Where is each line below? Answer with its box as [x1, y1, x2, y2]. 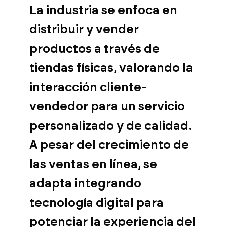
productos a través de [29, 43, 160, 55]
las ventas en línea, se [29, 158, 157, 171]
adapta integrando [29, 177, 141, 190]
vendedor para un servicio [29, 100, 185, 113]
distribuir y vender [29, 23, 139, 36]
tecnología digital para [29, 197, 164, 209]
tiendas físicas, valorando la [29, 62, 193, 74]
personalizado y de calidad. [29, 120, 192, 132]
